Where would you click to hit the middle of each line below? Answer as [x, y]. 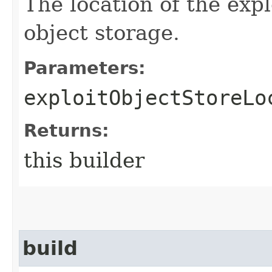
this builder [84, 160]
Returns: [66, 130]
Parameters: [85, 68]
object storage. [102, 32]
